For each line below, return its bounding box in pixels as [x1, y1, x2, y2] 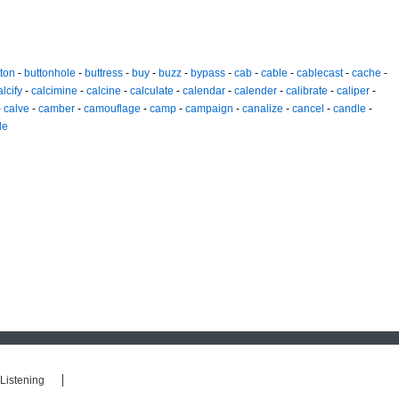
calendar [183, 85, 225, 98]
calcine [86, 85, 121, 98]
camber [38, 102, 75, 116]
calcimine [31, 85, 77, 98]
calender [234, 85, 277, 98]
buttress [85, 67, 123, 80]
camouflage [84, 102, 141, 116]
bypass [191, 67, 225, 80]
